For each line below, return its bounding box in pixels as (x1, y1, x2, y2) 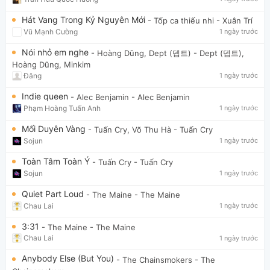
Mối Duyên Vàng (22, 123, 88, 134)
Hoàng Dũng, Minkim (12, 60, 90, 70)
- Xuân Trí (216, 15, 253, 25)
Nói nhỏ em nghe (22, 46, 91, 57)
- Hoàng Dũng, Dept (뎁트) (91, 48, 191, 58)
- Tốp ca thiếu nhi (148, 15, 214, 25)
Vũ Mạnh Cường (24, 27, 78, 36)
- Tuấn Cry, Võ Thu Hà (88, 124, 171, 134)
